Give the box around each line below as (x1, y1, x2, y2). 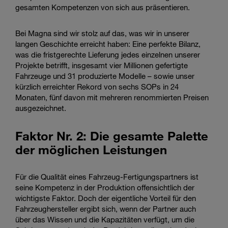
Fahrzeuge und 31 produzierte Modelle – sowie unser (15, 71, 194, 80)
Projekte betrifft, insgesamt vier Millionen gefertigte (15, 60, 188, 70)
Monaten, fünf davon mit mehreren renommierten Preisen (15, 92, 209, 102)
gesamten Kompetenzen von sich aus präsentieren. (15, 2, 190, 12)
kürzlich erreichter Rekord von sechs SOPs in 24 (15, 81, 179, 91)
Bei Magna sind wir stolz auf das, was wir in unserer (15, 28, 189, 38)
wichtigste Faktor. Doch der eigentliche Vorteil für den (15, 193, 196, 203)
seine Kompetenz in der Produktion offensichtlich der (15, 182, 194, 192)
